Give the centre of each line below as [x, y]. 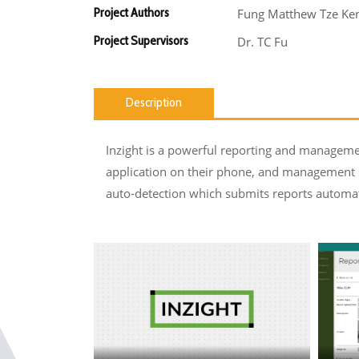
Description [154, 103]
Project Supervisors [141, 40]
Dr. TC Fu [262, 42]
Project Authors [131, 12]
